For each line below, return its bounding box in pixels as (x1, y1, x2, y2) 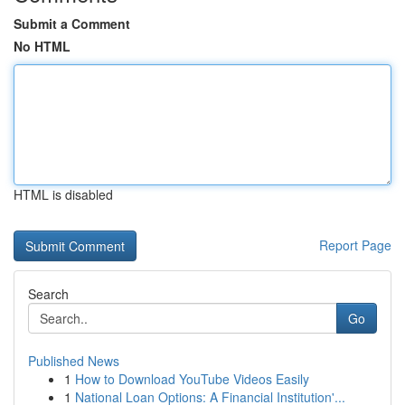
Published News (28, 352, 119, 370)
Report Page (319, 236, 391, 254)
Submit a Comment (14, 14, 130, 33)
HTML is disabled (14, 185, 113, 203)
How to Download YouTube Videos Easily (75, 370, 309, 388)
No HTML (14, 37, 71, 55)
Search (28, 285, 69, 303)
